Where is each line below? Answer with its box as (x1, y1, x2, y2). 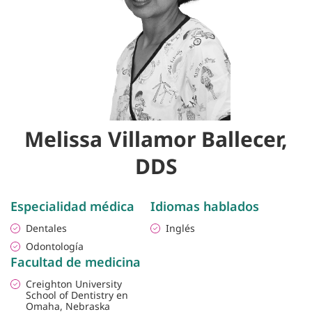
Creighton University (26, 277, 122, 291)
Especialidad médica (10, 198, 134, 215)
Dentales (26, 221, 67, 235)
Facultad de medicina (10, 253, 141, 271)
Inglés (166, 221, 195, 235)
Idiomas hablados (150, 198, 259, 215)
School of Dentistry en (26, 288, 128, 302)
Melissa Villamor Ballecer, (24, 125, 288, 154)
